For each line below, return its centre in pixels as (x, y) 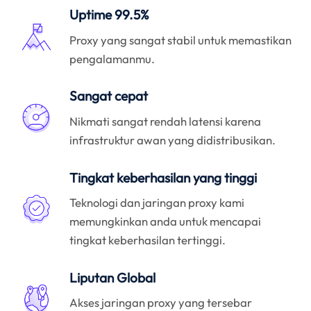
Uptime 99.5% (110, 15)
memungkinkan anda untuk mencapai (166, 221)
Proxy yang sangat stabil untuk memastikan (181, 40)
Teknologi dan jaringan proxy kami (157, 203)
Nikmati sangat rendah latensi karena (166, 121)
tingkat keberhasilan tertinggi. (148, 240)
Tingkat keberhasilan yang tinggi (163, 177)
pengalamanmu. (112, 58)
